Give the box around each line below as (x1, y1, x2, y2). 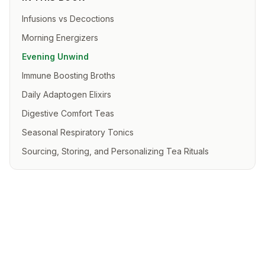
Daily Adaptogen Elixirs (22, 89, 111, 99)
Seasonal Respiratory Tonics (22, 127, 134, 137)
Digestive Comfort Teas (22, 108, 114, 118)
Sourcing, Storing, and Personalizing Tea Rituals (22, 146, 209, 156)
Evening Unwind (22, 51, 89, 62)
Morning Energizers (22, 33, 98, 43)
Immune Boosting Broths (22, 70, 115, 80)
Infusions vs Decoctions (22, 14, 114, 24)
